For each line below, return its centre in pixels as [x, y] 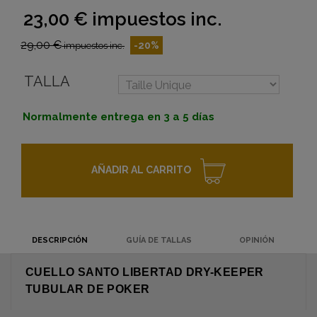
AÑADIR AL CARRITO [141, 170]
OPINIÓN [257, 241]
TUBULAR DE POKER [88, 289]
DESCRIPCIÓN [60, 241]
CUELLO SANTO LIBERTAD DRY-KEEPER [145, 272]
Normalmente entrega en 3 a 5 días [119, 117]
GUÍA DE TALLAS [158, 241]
